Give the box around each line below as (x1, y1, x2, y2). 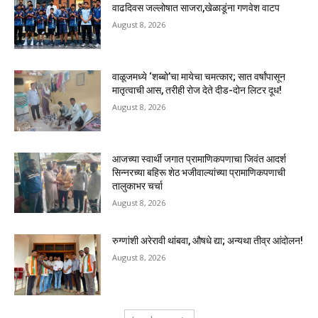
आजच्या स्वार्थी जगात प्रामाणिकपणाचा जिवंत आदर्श (112, 153, 287, 165)
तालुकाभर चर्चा (112, 180, 163, 192)
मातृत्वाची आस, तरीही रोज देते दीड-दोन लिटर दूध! (112, 84, 283, 97)
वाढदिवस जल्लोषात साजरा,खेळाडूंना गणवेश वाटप (112, 2, 280, 14)
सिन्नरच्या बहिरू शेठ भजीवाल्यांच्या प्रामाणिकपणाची (112, 166, 286, 178)
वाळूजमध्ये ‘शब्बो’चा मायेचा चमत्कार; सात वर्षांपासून (112, 71, 286, 83)
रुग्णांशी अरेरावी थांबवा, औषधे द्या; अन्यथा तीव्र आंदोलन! (112, 235, 304, 247)
